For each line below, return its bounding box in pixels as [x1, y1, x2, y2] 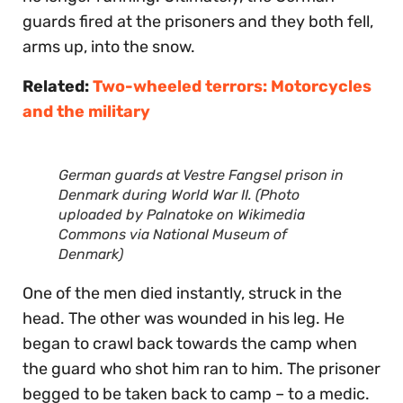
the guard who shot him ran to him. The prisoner [22, 358, 381, 379]
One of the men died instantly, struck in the [22, 282, 342, 303]
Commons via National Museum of [58, 225, 287, 243]
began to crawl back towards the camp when [22, 333, 357, 354]
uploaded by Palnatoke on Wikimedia [58, 205, 305, 223]
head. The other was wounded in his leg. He [22, 308, 345, 328]
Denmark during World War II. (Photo [58, 185, 300, 203]
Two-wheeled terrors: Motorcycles [93, 76, 372, 96]
